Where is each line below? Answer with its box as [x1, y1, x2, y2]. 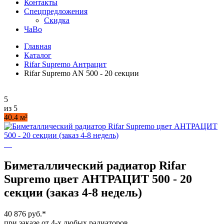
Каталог [24, 51, 51, 59]
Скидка [44, 16, 69, 24]
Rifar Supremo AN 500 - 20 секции [24, 69, 139, 77]
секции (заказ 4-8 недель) [4, 185, 142, 199]
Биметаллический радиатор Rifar [4, 158, 186, 172]
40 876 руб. [4, 209, 42, 218]
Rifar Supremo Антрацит [24, 60, 106, 68]
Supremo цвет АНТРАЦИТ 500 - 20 [4, 172, 192, 185]
